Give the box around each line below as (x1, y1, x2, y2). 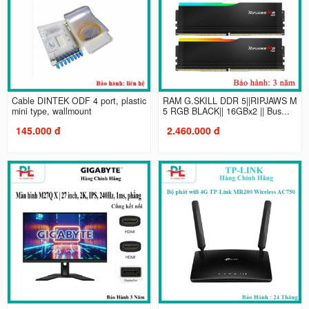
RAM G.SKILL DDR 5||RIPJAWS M (163, 94, 297, 108)
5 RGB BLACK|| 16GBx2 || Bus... (192, 105, 290, 118)
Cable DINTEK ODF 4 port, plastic (11, 94, 146, 108)
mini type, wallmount (11, 105, 92, 118)
